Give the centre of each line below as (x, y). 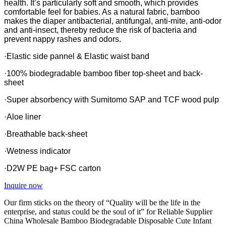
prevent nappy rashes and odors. (63, 39)
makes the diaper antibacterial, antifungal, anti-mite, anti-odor (113, 21)
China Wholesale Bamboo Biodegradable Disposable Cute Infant (108, 220)
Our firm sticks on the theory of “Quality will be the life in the (102, 202)
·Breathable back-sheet (46, 134)
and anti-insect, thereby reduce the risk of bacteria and (100, 30)
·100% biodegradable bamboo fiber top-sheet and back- (103, 73)
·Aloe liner (22, 117)
